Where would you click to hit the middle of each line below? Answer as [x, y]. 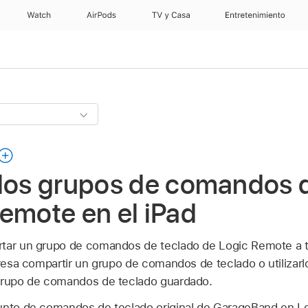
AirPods [101, 15]
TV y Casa [171, 15]
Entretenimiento [255, 15]
